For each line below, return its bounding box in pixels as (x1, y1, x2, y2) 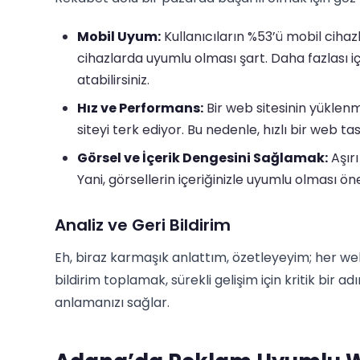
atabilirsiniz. (77, 71, 149, 89)
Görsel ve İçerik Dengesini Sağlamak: (77, 149, 328, 167)
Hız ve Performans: (77, 99, 203, 117)
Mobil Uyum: (77, 27, 161, 46)
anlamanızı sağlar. (55, 293, 170, 312)
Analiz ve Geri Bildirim (55, 214, 231, 236)
